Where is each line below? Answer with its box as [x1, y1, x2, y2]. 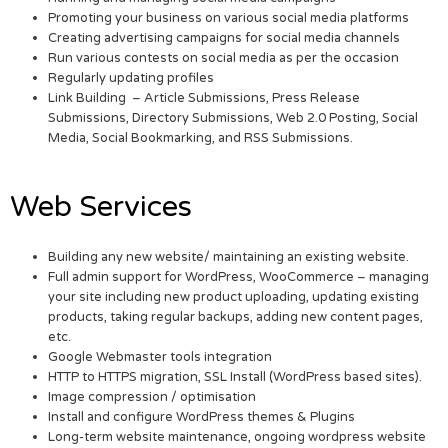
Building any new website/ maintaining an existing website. [48, 248, 410, 265]
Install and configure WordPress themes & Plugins [48, 408, 356, 425]
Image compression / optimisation [48, 388, 257, 405]
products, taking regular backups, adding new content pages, [48, 308, 424, 325]
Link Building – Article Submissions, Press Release [48, 89, 361, 106]
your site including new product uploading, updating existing [48, 288, 420, 305]
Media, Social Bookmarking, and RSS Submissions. [48, 129, 354, 146]
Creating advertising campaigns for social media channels [48, 29, 401, 46]
